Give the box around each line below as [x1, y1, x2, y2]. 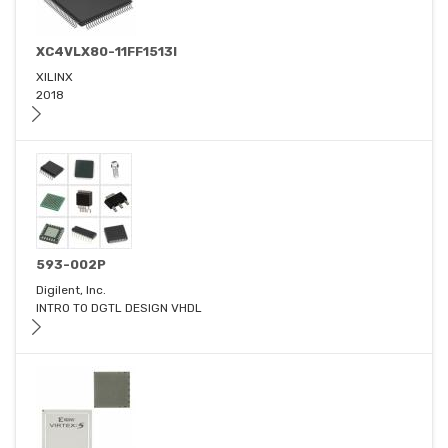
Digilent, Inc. [36, 283, 106, 298]
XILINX [36, 70, 73, 85]
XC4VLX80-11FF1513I [36, 44, 177, 60]
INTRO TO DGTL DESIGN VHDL [36, 301, 202, 316]
